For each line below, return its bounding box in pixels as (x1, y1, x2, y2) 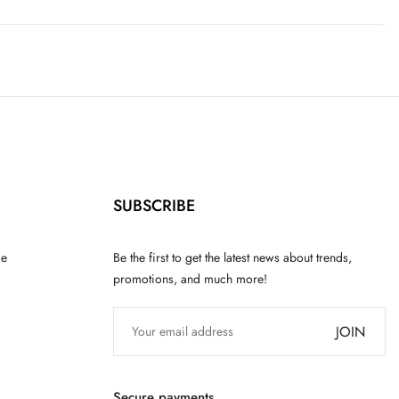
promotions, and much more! (113, 269, 267, 288)
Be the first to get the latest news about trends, (113, 248, 352, 266)
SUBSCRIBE (113, 193, 195, 217)
